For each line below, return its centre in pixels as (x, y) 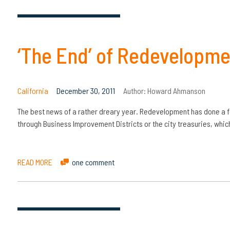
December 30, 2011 (85, 90)
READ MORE (35, 162)
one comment (93, 162)
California (33, 90)
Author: (135, 90)
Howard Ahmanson (176, 90)
